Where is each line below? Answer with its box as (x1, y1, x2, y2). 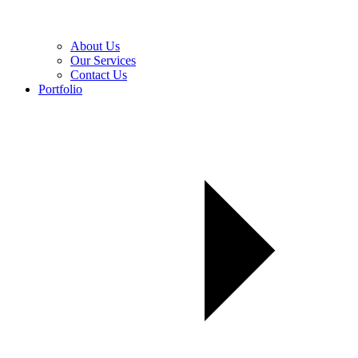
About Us (70, 39, 120, 54)
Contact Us (70, 68, 127, 82)
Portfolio (38, 82, 82, 97)
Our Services (70, 54, 136, 68)
